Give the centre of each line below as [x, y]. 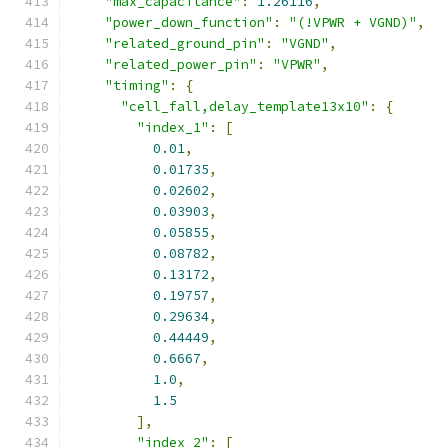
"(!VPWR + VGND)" [353, 22]
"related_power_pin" [181, 64]
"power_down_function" [189, 22]
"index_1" [173, 127]
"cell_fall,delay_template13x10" [245, 106]
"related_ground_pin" [185, 43]
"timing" [137, 85]
